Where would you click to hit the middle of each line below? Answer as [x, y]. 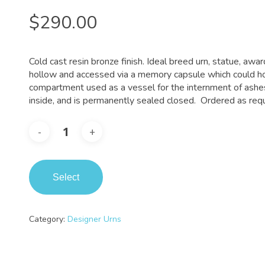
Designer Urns [95, 219]
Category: [49, 219]
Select [66, 177]
